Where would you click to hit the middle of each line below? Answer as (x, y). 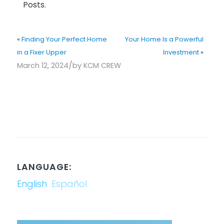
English (32, 183)
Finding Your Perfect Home (64, 39)
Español (69, 183)
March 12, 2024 (42, 65)
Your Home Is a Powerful (164, 39)
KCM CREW (102, 65)
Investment (181, 52)
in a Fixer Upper (41, 52)
